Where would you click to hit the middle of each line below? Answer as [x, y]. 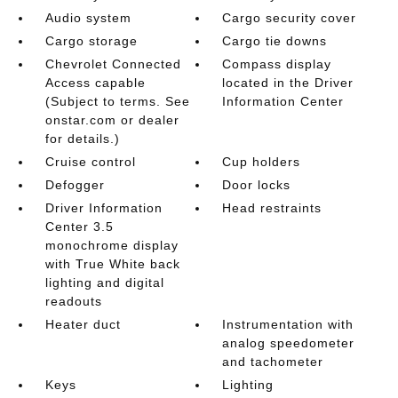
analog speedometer [289, 342]
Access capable [95, 82]
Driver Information [103, 207]
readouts [73, 301]
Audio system [88, 17]
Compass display [277, 64]
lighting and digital [104, 282]
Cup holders [262, 161]
